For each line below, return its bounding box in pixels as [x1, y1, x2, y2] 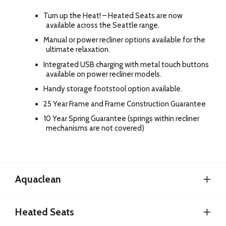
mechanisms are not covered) [46, 124, 144, 133]
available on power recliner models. [46, 69, 161, 79]
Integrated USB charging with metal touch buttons [43, 60, 209, 69]
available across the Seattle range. [46, 20, 159, 30]
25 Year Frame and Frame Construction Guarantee [43, 99, 206, 108]
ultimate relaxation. [46, 45, 110, 54]
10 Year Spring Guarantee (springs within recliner [43, 114, 199, 124]
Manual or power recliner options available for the [43, 35, 205, 45]
